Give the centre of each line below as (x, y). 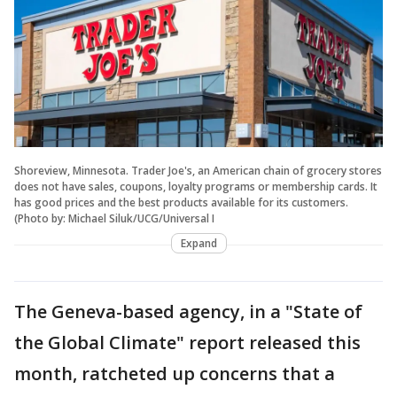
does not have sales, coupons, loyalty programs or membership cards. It (196, 187)
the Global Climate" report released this (187, 343)
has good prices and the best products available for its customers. (181, 203)
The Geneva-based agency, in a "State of (188, 312)
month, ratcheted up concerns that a (175, 374)
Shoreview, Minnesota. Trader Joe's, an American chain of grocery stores (198, 171)
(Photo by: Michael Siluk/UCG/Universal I (114, 219)
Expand (198, 244)
